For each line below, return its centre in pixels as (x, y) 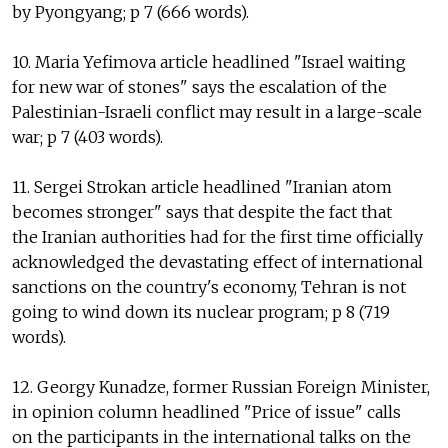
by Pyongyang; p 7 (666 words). (130, 12)
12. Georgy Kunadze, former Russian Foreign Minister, (221, 387)
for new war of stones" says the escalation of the (199, 87)
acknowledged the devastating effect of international (217, 262)
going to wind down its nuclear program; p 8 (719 (201, 312)
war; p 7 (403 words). (87, 137)
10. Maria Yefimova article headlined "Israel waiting (209, 62)
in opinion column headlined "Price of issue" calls (206, 412)
